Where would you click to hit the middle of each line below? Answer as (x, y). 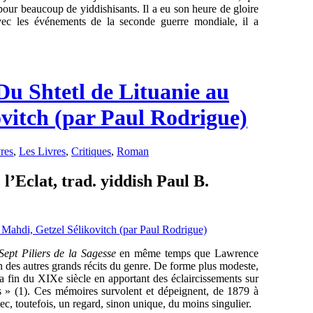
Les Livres (42, 152)
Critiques (91, 152)
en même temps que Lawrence (189, 254)
